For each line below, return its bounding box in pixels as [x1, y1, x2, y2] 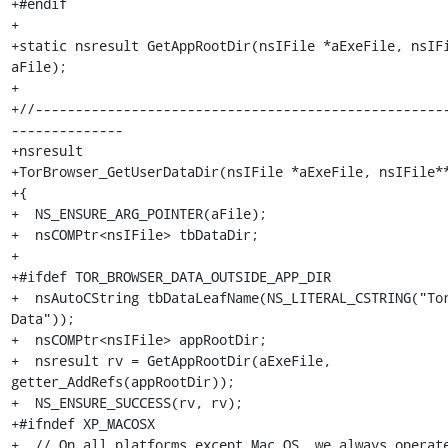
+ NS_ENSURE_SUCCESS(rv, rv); [10, 393, 243, 412]
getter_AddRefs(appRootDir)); [10, 372, 235, 391]
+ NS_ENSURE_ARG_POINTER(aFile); [10, 204, 267, 223]
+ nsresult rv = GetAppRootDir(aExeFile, [10, 351, 331, 370]
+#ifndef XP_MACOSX [10, 414, 155, 433]
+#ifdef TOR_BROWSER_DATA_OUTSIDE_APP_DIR [10, 267, 331, 286]
